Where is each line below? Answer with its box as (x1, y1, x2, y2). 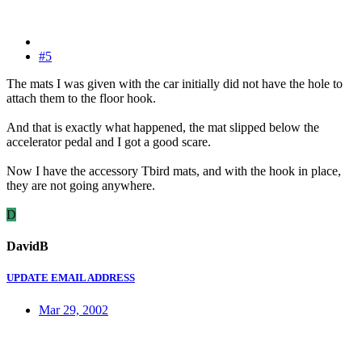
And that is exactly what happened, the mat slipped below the (6, 120, 319, 134)
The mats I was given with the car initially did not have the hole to (6, 76, 343, 90)
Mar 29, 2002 (39, 302, 108, 317)
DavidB (6, 239, 48, 254)
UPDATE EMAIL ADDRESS (6, 271, 135, 284)
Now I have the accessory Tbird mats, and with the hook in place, (6, 163, 341, 178)
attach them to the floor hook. (6, 90, 156, 105)
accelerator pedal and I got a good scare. (6, 134, 211, 149)
